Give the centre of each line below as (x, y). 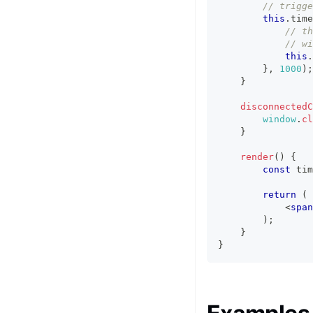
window (279, 119)
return (279, 195)
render (257, 157)
